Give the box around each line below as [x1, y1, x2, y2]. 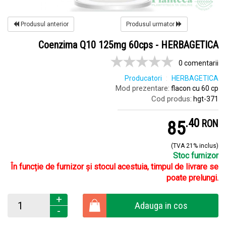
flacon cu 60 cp [169, 84, 218, 92]
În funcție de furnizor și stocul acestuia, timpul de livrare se [11, 162, 218, 172]
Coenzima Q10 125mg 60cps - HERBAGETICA [38, 39, 218, 51]
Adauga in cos [135, 200, 188, 211]
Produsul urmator [126, 21, 176, 28]
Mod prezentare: [116, 84, 169, 93]
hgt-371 [192, 95, 218, 103]
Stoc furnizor [173, 151, 218, 160]
